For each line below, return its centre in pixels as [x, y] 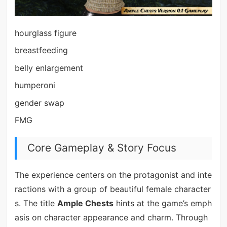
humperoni [35, 85]
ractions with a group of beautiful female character [112, 189]
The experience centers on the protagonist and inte [113, 175]
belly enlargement [49, 68]
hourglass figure [45, 33]
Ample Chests [85, 203]
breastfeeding [41, 50]
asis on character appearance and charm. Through [111, 218]
